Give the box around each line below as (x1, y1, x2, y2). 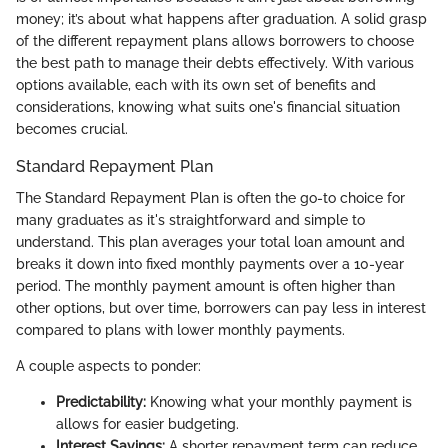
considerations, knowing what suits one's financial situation (16, 98, 400, 115)
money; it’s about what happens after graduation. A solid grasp (16, 10, 427, 27)
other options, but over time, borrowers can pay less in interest (16, 299, 426, 316)
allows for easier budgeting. (56, 415, 239, 432)
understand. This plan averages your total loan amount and (16, 233, 405, 250)
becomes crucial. (16, 120, 128, 137)
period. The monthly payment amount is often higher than (16, 277, 395, 294)
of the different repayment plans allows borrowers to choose (16, 32, 414, 49)
